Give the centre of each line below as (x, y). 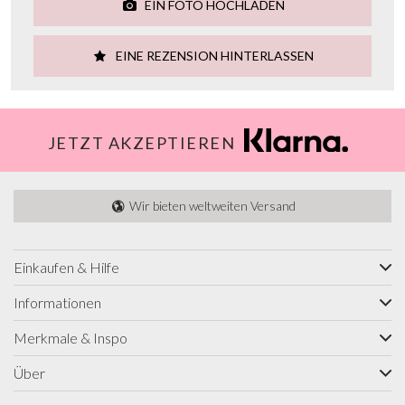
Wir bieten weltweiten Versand (212, 205)
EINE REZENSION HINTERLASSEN (214, 55)
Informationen (57, 302)
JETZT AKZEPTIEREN (141, 142)
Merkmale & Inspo (71, 337)
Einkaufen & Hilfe (66, 267)
